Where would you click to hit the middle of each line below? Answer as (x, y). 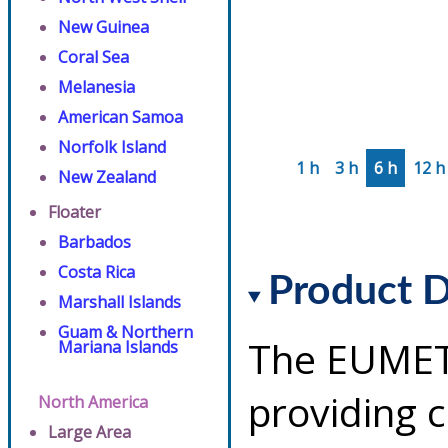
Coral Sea (93, 57)
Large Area (89, 432)
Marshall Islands (119, 302)
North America (93, 402)
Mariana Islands (118, 347)
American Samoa (120, 117)
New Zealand (107, 177)
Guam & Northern (125, 332)
